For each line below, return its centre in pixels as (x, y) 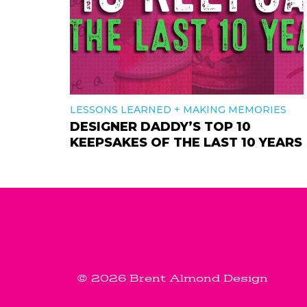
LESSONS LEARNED (121, 110)
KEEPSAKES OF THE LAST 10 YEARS (186, 143)
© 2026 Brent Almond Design (172, 279)
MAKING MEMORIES (235, 110)
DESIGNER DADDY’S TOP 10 (160, 127)
